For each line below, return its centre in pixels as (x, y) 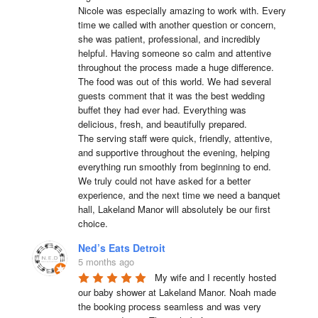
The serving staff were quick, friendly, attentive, (175, 138)
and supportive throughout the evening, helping (174, 152)
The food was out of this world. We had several (174, 81)
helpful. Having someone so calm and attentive (174, 53)
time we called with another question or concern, (177, 24)
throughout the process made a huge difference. (176, 67)
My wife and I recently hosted (215, 277)
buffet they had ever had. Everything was (162, 110)
